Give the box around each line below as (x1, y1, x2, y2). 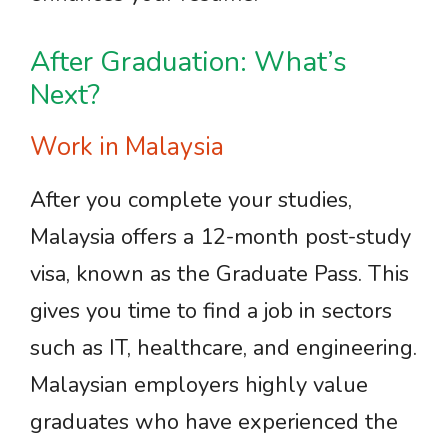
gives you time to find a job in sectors (30, 296, 392, 326)
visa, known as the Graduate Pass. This (30, 259, 409, 289)
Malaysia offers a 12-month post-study (30, 222, 411, 252)
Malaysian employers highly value (30, 370, 368, 400)
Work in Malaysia (30, 130, 224, 164)
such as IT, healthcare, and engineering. (30, 333, 417, 363)
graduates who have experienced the (30, 407, 398, 437)
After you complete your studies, (30, 185, 352, 215)
